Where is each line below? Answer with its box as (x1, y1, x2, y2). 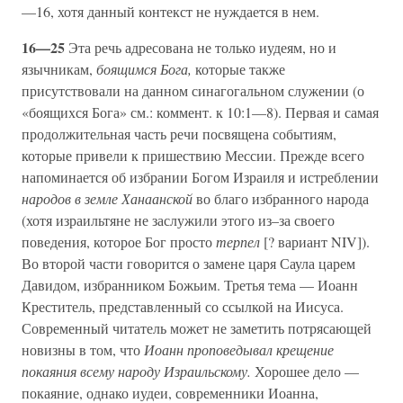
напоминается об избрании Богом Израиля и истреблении (22, 167, 379, 187)
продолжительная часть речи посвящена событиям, (22, 124, 336, 144)
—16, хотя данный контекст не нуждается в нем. (22, 2, 319, 22)
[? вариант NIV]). (264, 232, 370, 252)
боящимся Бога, (96, 59, 195, 79)
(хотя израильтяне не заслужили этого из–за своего (22, 210, 335, 230)
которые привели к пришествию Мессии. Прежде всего (22, 146, 364, 166)
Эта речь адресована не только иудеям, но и (68, 38, 336, 58)
